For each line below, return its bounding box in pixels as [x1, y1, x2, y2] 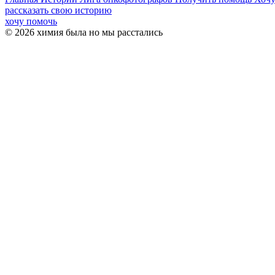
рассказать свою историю [5, 5, 112, 15]
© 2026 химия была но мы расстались [5, 27, 163, 37]
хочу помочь [5, 16, 57, 26]
